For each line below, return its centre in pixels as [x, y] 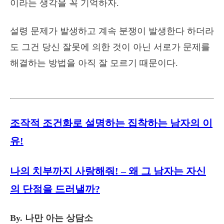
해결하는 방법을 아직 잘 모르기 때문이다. [94, 63]
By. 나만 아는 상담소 [51, 218]
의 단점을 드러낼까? [55, 189]
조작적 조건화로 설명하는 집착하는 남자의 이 [111, 123]
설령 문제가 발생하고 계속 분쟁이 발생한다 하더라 [112, 31]
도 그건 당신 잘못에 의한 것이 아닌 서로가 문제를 [110, 47]
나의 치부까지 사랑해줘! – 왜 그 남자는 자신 [108, 171]
